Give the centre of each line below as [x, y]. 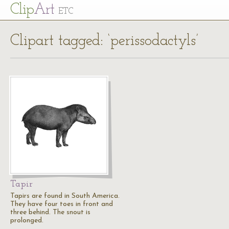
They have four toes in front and [62, 204]
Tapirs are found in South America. [65, 196]
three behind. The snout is [50, 212]
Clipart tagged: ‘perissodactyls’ [104, 41]
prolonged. [27, 221]
